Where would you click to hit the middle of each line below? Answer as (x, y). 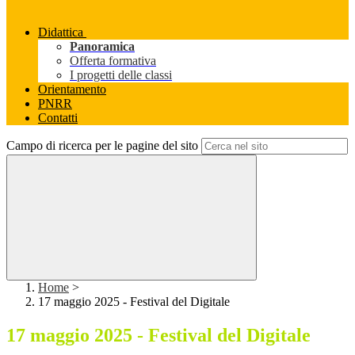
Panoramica (102, 47)
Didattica (61, 32)
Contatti (58, 118)
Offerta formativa (113, 61)
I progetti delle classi (121, 75)
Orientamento (72, 90)
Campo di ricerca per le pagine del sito (102, 146)
